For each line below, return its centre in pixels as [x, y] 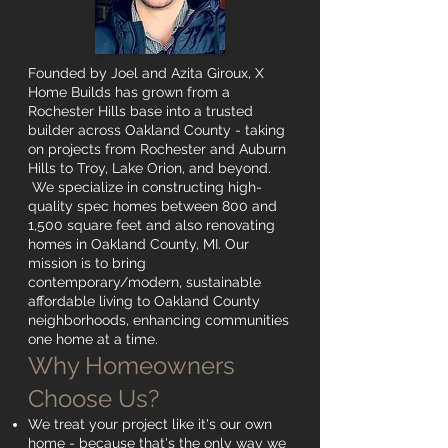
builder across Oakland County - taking [156, 130]
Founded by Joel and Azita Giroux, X [146, 73]
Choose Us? [93, 398]
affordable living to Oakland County [144, 301]
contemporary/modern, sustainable [144, 282]
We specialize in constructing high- [145, 187]
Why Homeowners [131, 365]
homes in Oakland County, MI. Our [138, 244]
